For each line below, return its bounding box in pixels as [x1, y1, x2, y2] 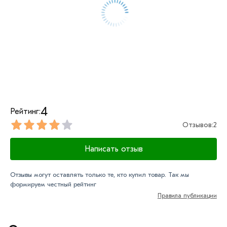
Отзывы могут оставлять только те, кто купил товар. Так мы [10, 170, 190, 178]
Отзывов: [182, 120, 213, 129]
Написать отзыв [84, 144, 143, 154]
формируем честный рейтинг [10, 180, 97, 188]
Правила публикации [157, 192, 217, 199]
